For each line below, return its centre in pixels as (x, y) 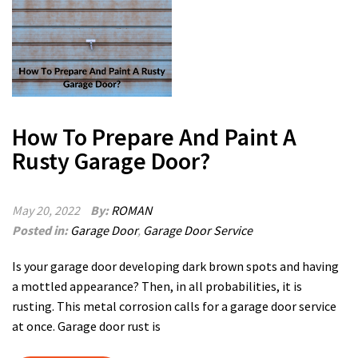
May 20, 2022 (46, 210)
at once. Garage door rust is (86, 326)
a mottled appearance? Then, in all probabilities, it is (157, 286)
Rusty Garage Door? (111, 161)
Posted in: (41, 230)
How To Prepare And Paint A (154, 137)
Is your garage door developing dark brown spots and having (175, 266)
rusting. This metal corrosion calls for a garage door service (174, 306)
